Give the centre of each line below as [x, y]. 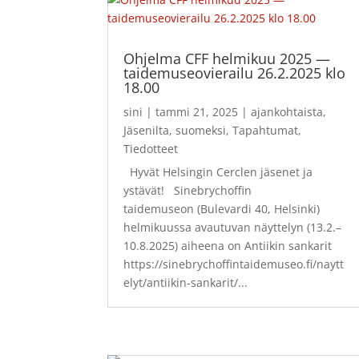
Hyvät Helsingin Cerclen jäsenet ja [218, 172]
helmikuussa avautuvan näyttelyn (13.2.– [233, 228]
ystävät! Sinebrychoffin [188, 191]
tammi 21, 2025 [197, 112]
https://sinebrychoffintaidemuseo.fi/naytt [234, 264]
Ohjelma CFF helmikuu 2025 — [227, 59]
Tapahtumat [266, 131]
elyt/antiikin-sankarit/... [186, 283]
